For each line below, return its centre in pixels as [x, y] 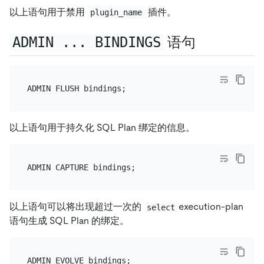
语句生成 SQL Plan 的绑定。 [69, 221]
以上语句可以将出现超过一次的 [77, 207]
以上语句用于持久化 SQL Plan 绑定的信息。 [102, 128]
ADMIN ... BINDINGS [86, 42]
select [161, 207]
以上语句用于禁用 [48, 12]
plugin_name [116, 12]
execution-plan [212, 207]
